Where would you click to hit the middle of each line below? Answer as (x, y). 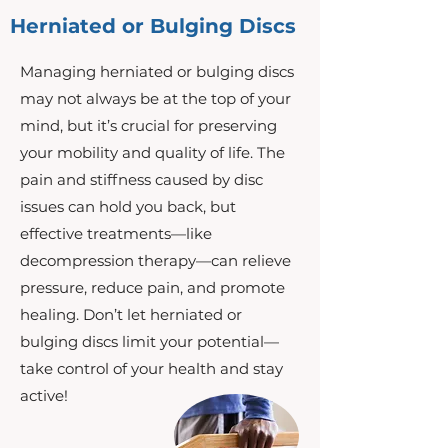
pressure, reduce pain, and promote (152, 287)
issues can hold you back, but (128, 206)
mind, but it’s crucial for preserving (148, 125)
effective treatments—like (116, 233)
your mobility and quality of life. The (152, 152)
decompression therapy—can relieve (155, 260)
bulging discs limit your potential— (149, 341)
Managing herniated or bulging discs (157, 71)
